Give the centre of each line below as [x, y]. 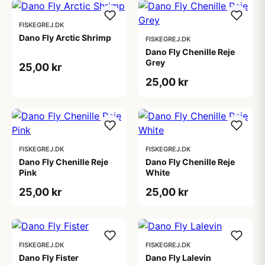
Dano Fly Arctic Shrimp [65, 38]
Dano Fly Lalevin [178, 258]
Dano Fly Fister [49, 258]
